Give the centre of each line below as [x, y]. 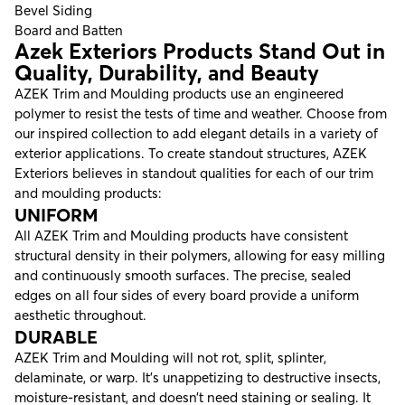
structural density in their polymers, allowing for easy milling [200, 255]
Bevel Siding [53, 10]
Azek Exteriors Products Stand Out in [200, 51]
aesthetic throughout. [80, 315]
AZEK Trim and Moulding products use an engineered [179, 94]
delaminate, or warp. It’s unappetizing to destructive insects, [198, 377]
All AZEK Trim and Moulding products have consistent [181, 235]
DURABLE [56, 337]
